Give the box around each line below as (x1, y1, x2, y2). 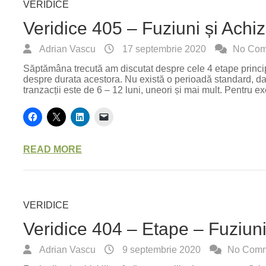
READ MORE (23, 144, 83, 154)
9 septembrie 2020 (120, 245, 201, 255)
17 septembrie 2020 (120, 44, 207, 54)
